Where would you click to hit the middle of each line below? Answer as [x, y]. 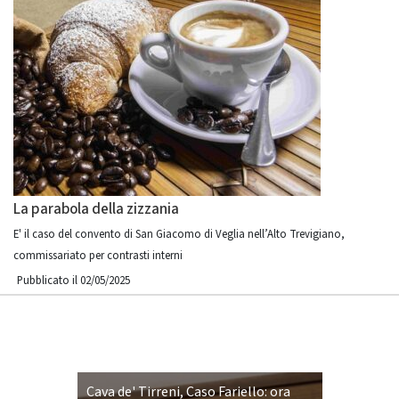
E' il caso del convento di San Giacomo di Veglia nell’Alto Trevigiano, [179, 234]
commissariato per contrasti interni [98, 256]
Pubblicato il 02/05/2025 [73, 281]
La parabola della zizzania [96, 209]
